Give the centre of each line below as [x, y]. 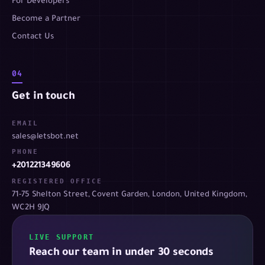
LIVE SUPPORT [62, 237]
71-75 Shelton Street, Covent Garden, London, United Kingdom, [130, 195]
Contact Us [33, 37]
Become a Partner [46, 19]
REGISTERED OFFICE [57, 181]
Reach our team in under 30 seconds [121, 253]
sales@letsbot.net [45, 137]
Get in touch [43, 97]
